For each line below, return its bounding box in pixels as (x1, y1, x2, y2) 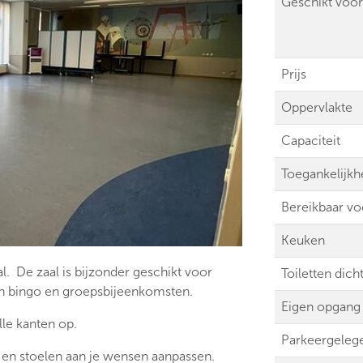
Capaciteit (281, 134, 340, 147)
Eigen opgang (281, 300, 361, 314)
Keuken (281, 233, 325, 247)
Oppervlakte (281, 100, 352, 114)
